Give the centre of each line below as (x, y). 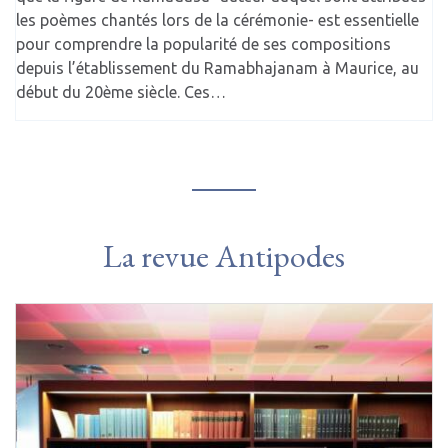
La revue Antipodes (224, 255)
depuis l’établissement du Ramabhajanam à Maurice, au (217, 67)
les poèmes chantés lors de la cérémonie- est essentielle (217, 19)
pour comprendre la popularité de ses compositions (203, 43)
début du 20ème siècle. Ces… (121, 91)
